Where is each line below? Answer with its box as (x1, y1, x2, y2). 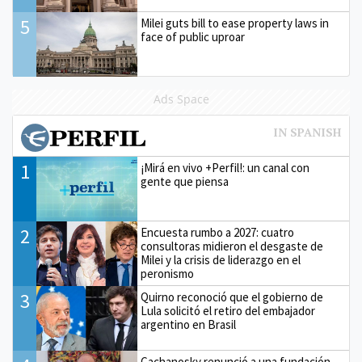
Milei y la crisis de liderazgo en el (141, 252, 301, 268)
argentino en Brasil (141, 317, 237, 333)
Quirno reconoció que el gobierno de (141, 289, 324, 305)
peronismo (141, 266, 195, 282)
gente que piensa (141, 174, 229, 190)
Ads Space (153, 91, 209, 107)
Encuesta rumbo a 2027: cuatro (141, 225, 295, 241)
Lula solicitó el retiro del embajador (141, 303, 316, 319)
